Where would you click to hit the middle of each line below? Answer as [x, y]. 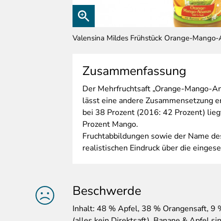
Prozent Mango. [111, 125]
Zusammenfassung [134, 71]
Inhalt [83, 209]
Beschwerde [107, 191]
